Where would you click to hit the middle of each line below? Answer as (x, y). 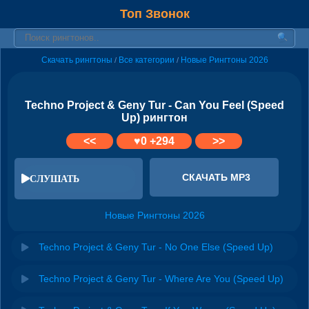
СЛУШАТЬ (54, 178)
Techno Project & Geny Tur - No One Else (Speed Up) (156, 247)
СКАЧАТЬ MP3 (216, 177)
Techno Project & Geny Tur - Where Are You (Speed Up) (161, 278)
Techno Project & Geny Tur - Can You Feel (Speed (154, 105)
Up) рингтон (154, 118)
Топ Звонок (154, 14)
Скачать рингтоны (77, 60)
